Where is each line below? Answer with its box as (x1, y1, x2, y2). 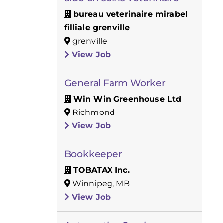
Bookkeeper (64, 148, 122, 160)
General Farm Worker (64, 77, 166, 89)
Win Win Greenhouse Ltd (73, 94, 182, 104)
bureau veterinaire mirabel (73, 9, 188, 19)
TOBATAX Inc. (73, 165, 130, 175)
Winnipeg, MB (70, 178, 130, 188)
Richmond (70, 107, 115, 117)
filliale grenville (64, 22, 130, 32)
